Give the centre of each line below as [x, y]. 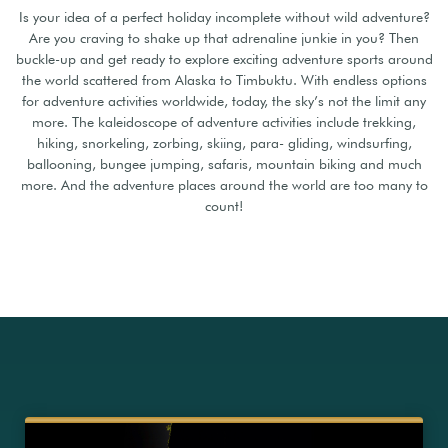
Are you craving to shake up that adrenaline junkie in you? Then [224, 37]
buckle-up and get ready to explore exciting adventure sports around [224, 58]
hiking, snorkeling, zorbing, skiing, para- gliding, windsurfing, [224, 142]
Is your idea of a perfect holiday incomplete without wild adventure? [224, 16]
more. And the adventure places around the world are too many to [224, 184]
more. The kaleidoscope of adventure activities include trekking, [224, 121]
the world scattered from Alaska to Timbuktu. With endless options [224, 79]
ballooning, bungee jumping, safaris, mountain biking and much [224, 163]
